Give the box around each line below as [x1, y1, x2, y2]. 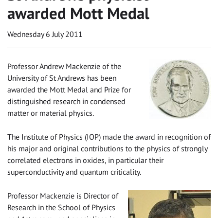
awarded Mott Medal [7, 2, 149, 23]
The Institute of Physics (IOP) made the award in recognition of [7, 131, 211, 142]
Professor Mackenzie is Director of [7, 190, 118, 200]
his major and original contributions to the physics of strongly [7, 143, 207, 153]
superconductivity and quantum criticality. [7, 166, 141, 177]
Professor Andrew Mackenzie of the [7, 61, 121, 71]
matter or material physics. [7, 108, 94, 118]
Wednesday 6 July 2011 [7, 29, 83, 39]
